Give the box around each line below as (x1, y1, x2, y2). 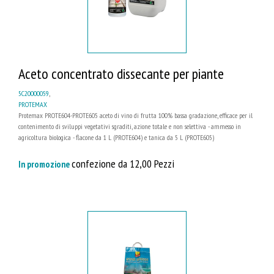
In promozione (18, 158, 72, 171)
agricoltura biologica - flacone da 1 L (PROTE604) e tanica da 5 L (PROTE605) (18, 133, 214, 143)
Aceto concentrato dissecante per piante (18, 64, 224, 84)
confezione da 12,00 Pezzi (72, 156, 174, 171)
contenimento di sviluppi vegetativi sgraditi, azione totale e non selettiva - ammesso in (18, 122, 241, 131)
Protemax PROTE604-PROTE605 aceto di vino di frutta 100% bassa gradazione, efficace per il (18, 111, 253, 120)
